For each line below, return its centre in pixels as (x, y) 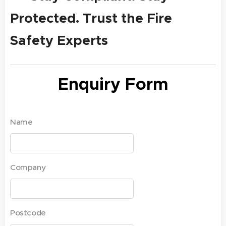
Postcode (28, 212)
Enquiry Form (113, 84)
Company (28, 167)
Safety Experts (59, 40)
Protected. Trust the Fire (91, 18)
